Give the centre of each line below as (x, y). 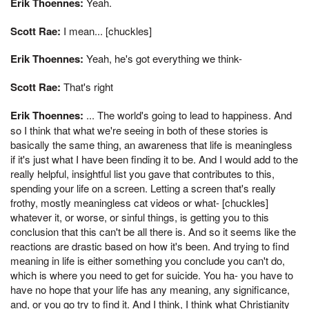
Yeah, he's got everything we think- (163, 59)
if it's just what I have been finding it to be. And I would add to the (154, 159)
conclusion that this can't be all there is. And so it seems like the (153, 231)
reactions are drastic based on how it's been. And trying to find (150, 246)
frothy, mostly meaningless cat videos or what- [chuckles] (139, 202)
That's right (87, 87)
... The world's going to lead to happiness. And (188, 114)
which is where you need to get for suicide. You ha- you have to (152, 275)
